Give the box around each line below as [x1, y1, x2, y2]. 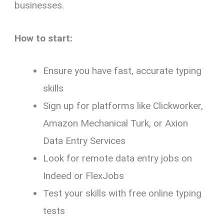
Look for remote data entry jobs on [43, 152, 192, 164]
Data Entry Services [43, 135, 126, 147]
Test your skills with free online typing [43, 187, 202, 199]
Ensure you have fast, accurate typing [43, 65, 202, 77]
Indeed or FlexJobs [43, 170, 124, 182]
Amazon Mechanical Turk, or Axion [43, 117, 188, 129]
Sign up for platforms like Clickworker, [43, 100, 203, 112]
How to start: [14, 32, 73, 44]
